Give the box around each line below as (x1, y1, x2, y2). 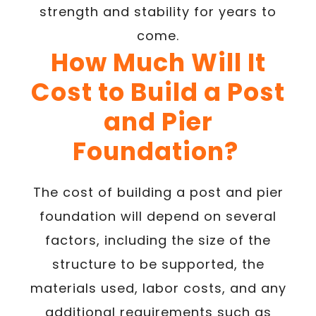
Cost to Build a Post (31, 74, 285, 109)
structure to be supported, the (51, 255, 265, 273)
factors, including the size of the (45, 231, 271, 249)
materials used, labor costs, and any (30, 279, 286, 297)
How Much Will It (50, 44, 266, 80)
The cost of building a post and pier (32, 183, 284, 201)
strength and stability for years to (39, 2, 276, 20)
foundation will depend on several (39, 207, 276, 225)
